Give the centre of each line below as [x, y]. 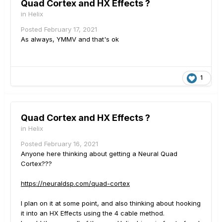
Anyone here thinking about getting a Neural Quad [99, 153]
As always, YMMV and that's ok [72, 39]
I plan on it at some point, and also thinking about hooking [111, 203]
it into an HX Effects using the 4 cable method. [93, 213]
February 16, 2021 [71, 143]
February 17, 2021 [71, 29]
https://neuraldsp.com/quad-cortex [75, 183]
